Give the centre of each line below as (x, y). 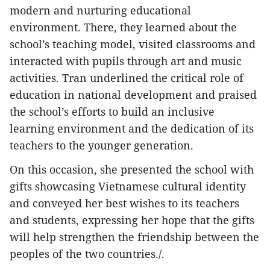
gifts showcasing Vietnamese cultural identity (128, 186)
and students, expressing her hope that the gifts (132, 220)
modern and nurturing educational (100, 10)
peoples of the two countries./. (87, 253)
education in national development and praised (133, 94)
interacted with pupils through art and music (126, 61)
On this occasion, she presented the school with (132, 169)
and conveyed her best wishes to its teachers (124, 203)
